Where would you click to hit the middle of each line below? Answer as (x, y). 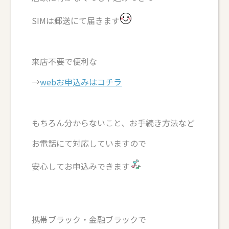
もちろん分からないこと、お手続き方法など (113, 122)
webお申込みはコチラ (81, 82)
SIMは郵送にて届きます (76, 20)
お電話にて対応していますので (89, 143)
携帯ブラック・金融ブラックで (89, 219)
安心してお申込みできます (81, 166)
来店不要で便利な (65, 61)
